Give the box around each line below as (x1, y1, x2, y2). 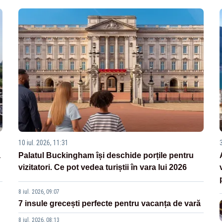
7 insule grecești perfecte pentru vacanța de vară (18, 199, 201, 208)
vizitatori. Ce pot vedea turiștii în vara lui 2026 (18, 163, 187, 172)
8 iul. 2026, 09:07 (18, 188, 60, 196)
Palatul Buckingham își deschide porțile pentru (18, 151, 194, 160)
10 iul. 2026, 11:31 (18, 139, 69, 147)
